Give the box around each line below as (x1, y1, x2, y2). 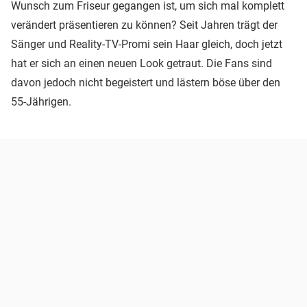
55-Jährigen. (11, 95, 71, 109)
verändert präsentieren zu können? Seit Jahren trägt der (11, 19, 278, 32)
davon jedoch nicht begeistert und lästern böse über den (11, 76, 280, 90)
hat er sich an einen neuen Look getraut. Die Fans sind (11, 57, 272, 71)
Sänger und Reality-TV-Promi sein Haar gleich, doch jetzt (11, 38, 282, 51)
